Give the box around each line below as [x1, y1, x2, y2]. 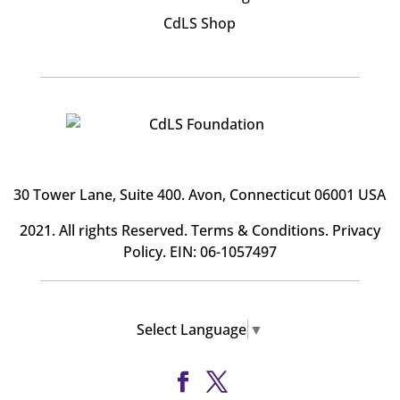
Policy [122, 241, 162, 262]
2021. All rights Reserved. [19, 220, 191, 240]
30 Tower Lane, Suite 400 [13, 184, 182, 204]
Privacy [331, 220, 380, 240]
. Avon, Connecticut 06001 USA [181, 184, 387, 204]
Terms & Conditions [190, 220, 325, 240]
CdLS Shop [163, 12, 237, 33]
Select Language [137, 319, 247, 339]
